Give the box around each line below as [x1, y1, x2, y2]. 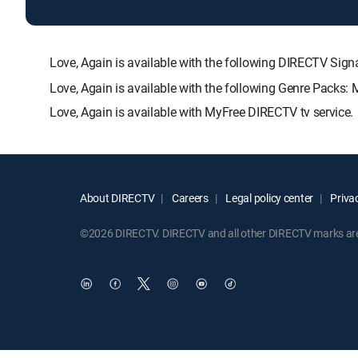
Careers [169, 190, 209, 206]
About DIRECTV [80, 190, 155, 206]
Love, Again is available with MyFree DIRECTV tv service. [50, 103, 354, 121]
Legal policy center [223, 190, 314, 206]
